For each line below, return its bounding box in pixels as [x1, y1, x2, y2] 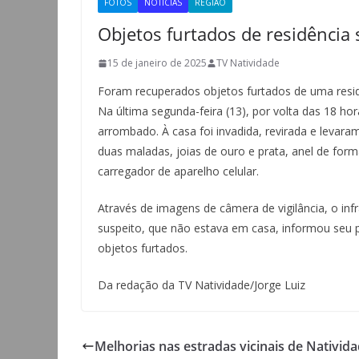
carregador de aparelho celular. [98, 163, 259, 179]
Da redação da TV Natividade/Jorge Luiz [98, 277, 305, 292]
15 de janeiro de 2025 [107, 56, 207, 70]
